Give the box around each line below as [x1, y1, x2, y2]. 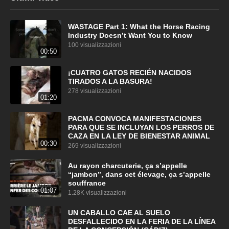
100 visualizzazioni [67, 41, 121, 49]
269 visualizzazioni [67, 142, 121, 149]
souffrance [67, 179, 106, 187]
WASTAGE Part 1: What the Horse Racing [67, 22, 210, 31]
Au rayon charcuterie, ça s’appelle [67, 162, 187, 170]
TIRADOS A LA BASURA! [67, 77, 152, 85]
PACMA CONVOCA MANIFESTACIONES [67, 114, 201, 123]
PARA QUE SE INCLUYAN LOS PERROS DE [67, 123, 214, 131]
